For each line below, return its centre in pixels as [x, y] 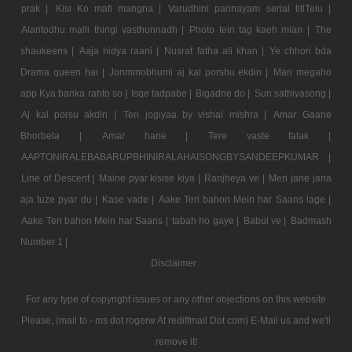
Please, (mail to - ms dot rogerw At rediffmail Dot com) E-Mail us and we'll [176, 320]
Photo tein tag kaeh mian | [251, 29]
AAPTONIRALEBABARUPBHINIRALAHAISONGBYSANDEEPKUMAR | [176, 157]
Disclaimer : [176, 263]
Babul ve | [266, 220]
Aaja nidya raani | [121, 51]
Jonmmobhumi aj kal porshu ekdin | [191, 72]
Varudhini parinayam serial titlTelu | [249, 8]
